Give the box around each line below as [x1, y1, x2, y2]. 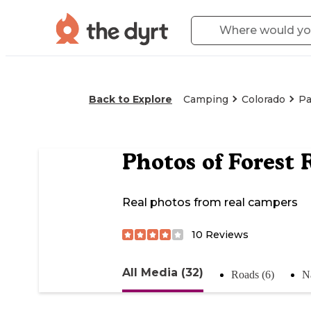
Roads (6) [231, 268, 274, 280]
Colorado [242, 93, 285, 106]
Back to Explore [89, 93, 172, 106]
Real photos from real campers [122, 196, 298, 210]
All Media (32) [122, 265, 203, 279]
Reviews [203, 228, 249, 241]
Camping [183, 93, 228, 106]
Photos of [122, 149, 228, 176]
